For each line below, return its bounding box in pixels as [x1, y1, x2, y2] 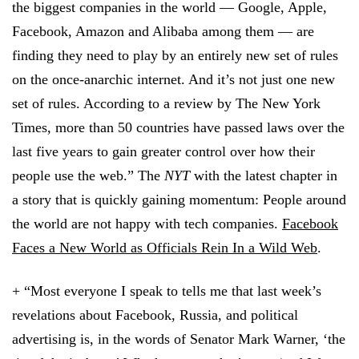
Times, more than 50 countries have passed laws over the [12, 119, 345, 135]
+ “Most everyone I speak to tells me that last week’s [12, 283, 321, 299]
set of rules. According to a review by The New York [12, 95, 321, 111]
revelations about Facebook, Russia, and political [12, 307, 298, 323]
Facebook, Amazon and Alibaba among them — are [12, 23, 314, 39]
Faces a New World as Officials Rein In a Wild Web [12, 240, 317, 256]
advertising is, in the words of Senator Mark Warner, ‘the [12, 331, 345, 347]
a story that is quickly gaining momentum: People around [12, 192, 346, 208]
